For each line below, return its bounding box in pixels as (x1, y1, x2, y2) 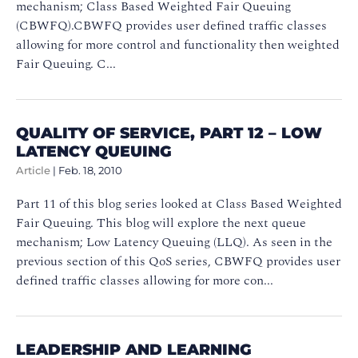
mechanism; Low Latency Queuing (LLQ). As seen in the (16, 232, 332, 252)
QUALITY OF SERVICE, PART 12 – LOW (16, 122, 322, 142)
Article (16, 164, 50, 177)
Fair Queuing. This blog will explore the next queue (16, 213, 306, 233)
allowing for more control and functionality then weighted (16, 34, 340, 54)
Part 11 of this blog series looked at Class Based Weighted (16, 193, 342, 213)
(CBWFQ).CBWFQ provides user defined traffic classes (16, 15, 327, 35)
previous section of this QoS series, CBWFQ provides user (16, 251, 340, 271)
